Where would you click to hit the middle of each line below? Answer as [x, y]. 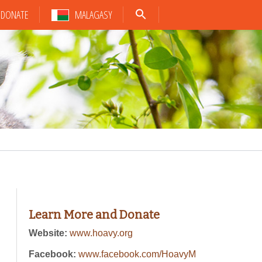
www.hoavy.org [101, 233]
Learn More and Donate [94, 215]
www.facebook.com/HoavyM [137, 254]
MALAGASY [93, 15]
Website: [49, 233]
